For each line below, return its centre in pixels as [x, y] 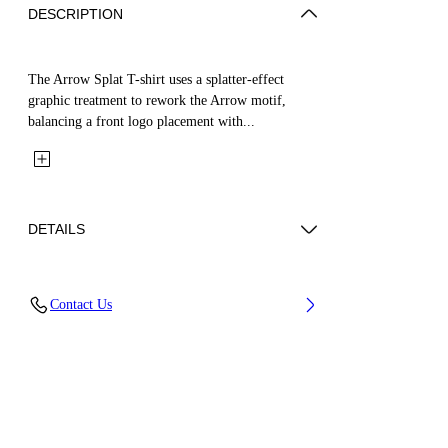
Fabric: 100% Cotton [103, 292]
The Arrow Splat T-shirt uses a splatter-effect [156, 79]
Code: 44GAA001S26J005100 [129, 326]
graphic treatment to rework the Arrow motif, [157, 100]
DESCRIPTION [75, 13]
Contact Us [81, 304]
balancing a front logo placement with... [141, 121]
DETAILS [56, 228]
